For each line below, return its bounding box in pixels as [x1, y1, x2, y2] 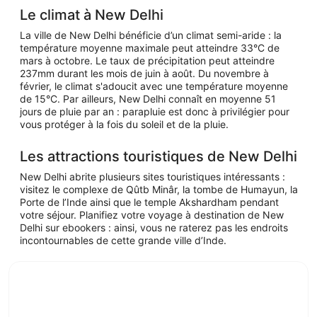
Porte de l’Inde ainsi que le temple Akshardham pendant [20, 196, 279, 208]
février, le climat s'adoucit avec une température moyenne [20, 80, 288, 92]
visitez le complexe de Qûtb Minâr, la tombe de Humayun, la [20, 183, 298, 195]
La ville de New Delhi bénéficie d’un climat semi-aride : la [20, 29, 282, 41]
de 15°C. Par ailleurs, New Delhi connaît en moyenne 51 [20, 93, 276, 105]
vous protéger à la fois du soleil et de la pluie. [20, 118, 229, 130]
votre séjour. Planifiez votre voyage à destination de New [20, 209, 284, 221]
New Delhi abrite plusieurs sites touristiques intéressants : [20, 171, 285, 183]
